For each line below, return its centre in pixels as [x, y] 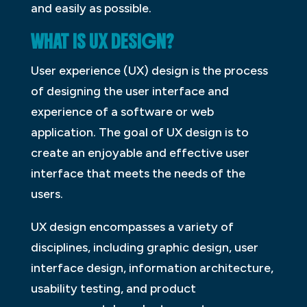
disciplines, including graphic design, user [144, 248]
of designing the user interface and [130, 91]
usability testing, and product [113, 289]
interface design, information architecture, [152, 268]
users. [47, 194]
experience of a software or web [122, 112]
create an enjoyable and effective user [140, 153]
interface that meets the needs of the [138, 174]
